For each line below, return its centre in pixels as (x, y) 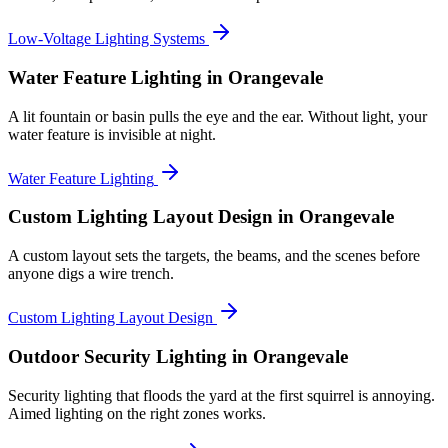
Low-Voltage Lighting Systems (106, 39)
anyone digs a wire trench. (91, 274)
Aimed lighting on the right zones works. (137, 413)
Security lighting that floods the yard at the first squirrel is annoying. (221, 395)
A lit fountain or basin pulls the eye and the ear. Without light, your (217, 116)
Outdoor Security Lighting (117, 356)
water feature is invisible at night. (112, 134)
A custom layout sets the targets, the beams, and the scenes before (214, 256)
